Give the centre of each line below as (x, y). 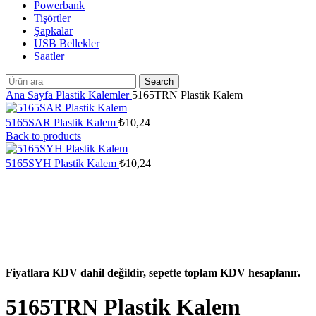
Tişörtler (52, 18)
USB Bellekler (67, 43)
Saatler (49, 56)
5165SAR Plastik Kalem (62, 122)
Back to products (43, 136)
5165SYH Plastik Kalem (62, 163)
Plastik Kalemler (94, 95)
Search (159, 81)
